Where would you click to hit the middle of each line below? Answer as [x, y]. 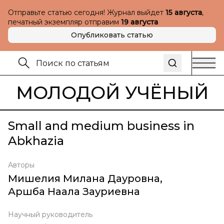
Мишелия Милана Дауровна [84, 178]
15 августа [184, 12]
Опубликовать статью [112, 35]
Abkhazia [36, 141]
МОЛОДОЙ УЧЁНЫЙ [112, 92]
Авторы [21, 165]
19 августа [139, 22]
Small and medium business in [101, 126]
